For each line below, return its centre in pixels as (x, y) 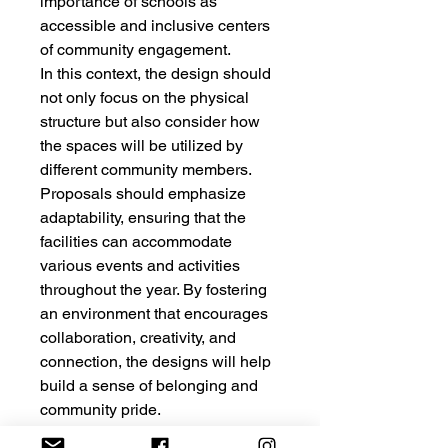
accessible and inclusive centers (155, 25)
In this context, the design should (155, 73)
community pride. (100, 409)
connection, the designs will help (155, 361)
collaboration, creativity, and (138, 337)
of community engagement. (135, 49)
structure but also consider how (150, 121)
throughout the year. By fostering (153, 289)
